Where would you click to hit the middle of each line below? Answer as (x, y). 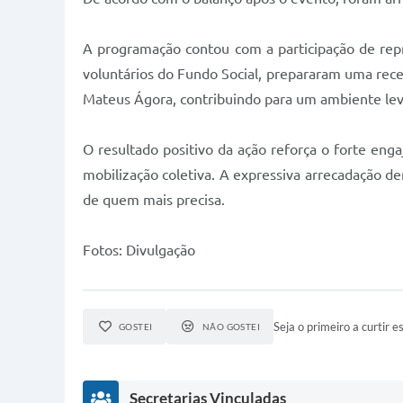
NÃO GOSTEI (231, 327)
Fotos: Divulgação (139, 250)
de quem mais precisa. (154, 200)
